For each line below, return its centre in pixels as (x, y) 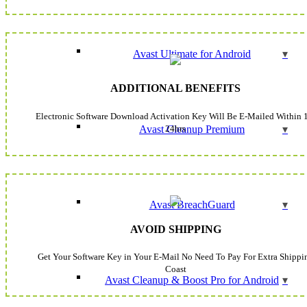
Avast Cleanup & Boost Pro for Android (192, 280)
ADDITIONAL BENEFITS (175, 88)
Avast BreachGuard (192, 205)
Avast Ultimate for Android (192, 54)
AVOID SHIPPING (175, 230)
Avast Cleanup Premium (192, 129)
